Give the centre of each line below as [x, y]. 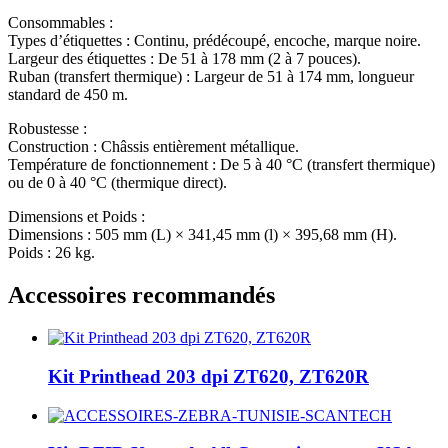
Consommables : [60, 23]
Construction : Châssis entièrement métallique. [153, 147]
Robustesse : [47, 129]
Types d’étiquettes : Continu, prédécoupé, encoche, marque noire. [214, 41]
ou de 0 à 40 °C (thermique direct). [117, 183]
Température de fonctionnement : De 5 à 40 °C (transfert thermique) [221, 165]
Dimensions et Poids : [76, 217]
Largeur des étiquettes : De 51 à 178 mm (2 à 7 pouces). [184, 59]
